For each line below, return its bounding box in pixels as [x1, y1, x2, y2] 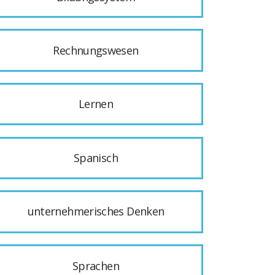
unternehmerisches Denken [27, 204, 165, 219]
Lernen [78, 96, 114, 112]
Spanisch [74, 150, 118, 166]
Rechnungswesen [53, 43, 139, 58]
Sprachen [72, 258, 119, 273]
